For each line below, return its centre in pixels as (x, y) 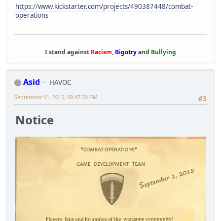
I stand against (68, 52)
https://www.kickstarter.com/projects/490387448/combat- (104, 7)
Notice (35, 119)
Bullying (164, 52)
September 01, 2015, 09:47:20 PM (56, 97)
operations (32, 16)
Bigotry (125, 52)
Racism (101, 52)
